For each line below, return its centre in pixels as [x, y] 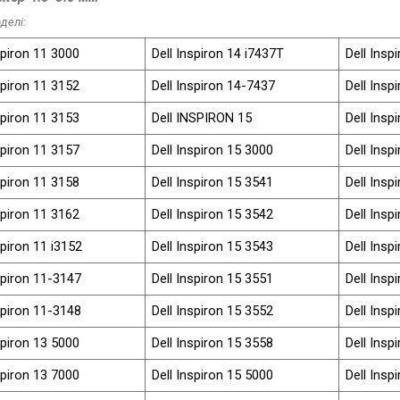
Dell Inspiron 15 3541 [213, 182]
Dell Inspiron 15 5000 [213, 375]
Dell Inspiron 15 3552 [213, 310]
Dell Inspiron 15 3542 [213, 214]
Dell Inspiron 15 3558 [213, 342]
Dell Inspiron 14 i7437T [218, 53]
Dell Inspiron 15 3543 [213, 246]
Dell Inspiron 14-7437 [214, 85]
